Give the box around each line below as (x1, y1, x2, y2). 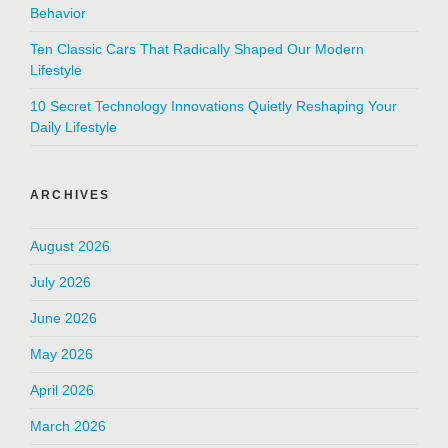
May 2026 (30, 345, 93, 362)
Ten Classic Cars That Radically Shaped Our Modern (30, 40, 364, 57)
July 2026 (30, 273, 91, 290)
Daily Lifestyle (30, 118, 117, 135)
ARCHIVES (30, 187, 111, 202)
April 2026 (30, 381, 94, 398)
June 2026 (30, 309, 97, 326)
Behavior (30, 4, 86, 21)
